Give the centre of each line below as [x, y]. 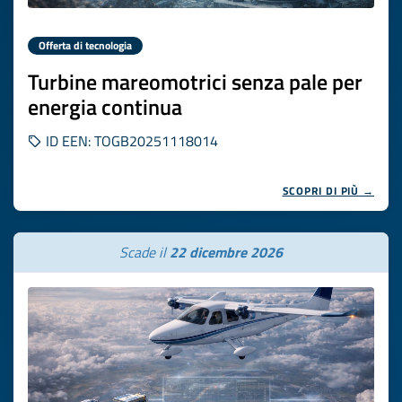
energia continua [105, 107]
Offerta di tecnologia [85, 45]
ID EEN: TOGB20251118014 [130, 141]
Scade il [144, 252]
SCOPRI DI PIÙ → [328, 191]
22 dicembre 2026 [226, 252]
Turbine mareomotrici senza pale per [195, 82]
